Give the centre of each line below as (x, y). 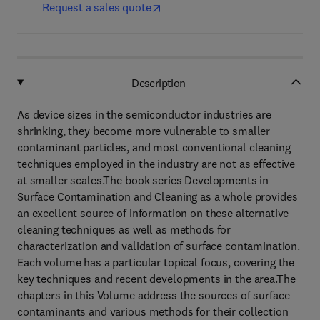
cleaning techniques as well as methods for (124, 229)
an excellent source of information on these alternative (153, 213)
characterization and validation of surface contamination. (159, 246)
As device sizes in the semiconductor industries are (144, 114)
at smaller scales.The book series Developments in (143, 180)
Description (159, 82)
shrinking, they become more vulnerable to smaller (144, 131)
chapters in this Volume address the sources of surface (154, 295)
